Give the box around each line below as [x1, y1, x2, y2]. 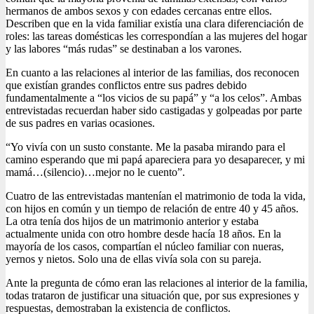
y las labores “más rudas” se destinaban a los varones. [6, 43, 242, 55]
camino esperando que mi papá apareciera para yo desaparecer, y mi [6, 153, 305, 166]
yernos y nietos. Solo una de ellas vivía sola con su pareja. [6, 253, 261, 266]
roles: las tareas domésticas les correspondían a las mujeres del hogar [6, 30, 307, 43]
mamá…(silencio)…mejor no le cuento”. [6, 166, 185, 179]
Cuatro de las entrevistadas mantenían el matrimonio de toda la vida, [6, 190, 306, 203]
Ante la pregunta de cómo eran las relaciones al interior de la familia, [6, 277, 308, 289]
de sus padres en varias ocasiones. [6, 117, 155, 130]
